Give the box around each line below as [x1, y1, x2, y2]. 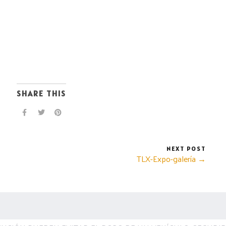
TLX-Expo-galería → [137, 151, 206, 166]
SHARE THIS [16, 88, 66, 98]
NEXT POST [166, 144, 206, 152]
